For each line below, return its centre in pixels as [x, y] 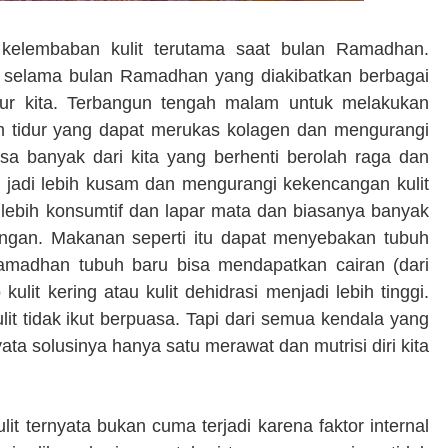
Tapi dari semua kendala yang [308, 319]
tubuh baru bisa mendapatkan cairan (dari [250, 265]
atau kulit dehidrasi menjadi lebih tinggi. [266, 292]
